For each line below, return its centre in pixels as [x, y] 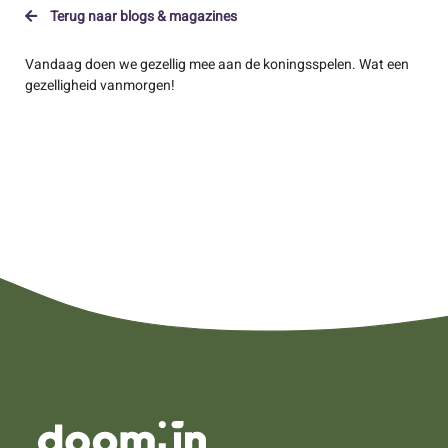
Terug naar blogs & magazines [142, 16]
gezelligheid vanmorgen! [100, 85]
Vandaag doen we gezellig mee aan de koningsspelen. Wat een [217, 64]
